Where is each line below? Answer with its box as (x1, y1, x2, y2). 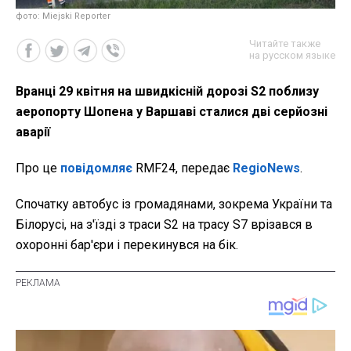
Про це (16, 160, 60, 175)
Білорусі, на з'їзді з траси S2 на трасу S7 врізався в (16, 216, 313, 232)
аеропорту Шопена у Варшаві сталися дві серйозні (16, 103, 327, 119)
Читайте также (249, 37, 320, 49)
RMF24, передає (132, 160, 233, 175)
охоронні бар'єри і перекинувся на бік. (16, 237, 238, 252)
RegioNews (233, 160, 300, 175)
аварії (16, 124, 50, 139)
